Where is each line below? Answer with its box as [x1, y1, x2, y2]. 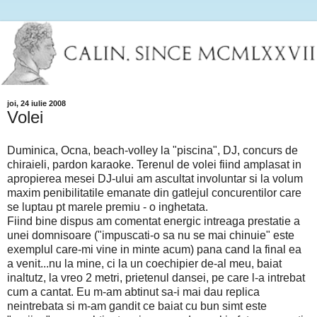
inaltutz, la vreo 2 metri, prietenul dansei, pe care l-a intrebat [7, 272, 305, 284]
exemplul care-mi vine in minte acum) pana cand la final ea [7, 243, 301, 256]
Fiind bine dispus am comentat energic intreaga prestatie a [7, 215, 300, 228]
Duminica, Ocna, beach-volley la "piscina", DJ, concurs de [7, 144, 298, 157]
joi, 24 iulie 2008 [7, 98, 66, 108]
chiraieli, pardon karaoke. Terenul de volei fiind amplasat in [7, 158, 301, 171]
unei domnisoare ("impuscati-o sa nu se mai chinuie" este [7, 229, 294, 242]
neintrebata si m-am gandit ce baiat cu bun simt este [7, 300, 267, 313]
